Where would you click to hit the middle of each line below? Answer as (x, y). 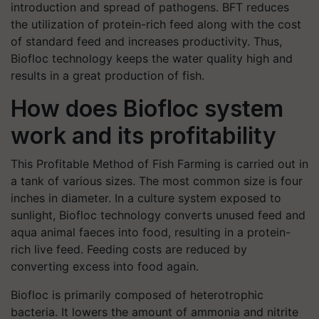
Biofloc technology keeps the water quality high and (152, 58)
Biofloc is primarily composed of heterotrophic (137, 294)
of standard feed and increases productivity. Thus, (146, 41)
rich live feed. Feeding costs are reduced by (129, 249)
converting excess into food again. (105, 266)
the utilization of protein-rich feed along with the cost (156, 24)
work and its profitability (143, 135)
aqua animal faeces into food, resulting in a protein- (151, 232)
